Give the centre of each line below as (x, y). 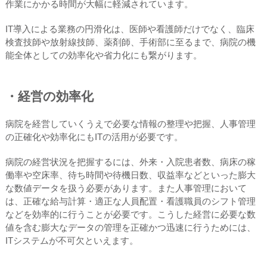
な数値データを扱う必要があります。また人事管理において (126, 188)
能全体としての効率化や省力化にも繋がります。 (103, 55)
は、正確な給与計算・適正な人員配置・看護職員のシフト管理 (130, 201)
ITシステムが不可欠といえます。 (72, 240)
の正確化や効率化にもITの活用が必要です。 (94, 136)
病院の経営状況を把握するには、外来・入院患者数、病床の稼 (130, 162)
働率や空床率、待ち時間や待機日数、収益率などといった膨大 (130, 175)
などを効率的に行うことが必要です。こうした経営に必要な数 (130, 214)
